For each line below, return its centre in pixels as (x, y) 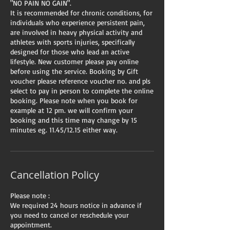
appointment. (31, 225)
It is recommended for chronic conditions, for (81, 13)
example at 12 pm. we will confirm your (72, 110)
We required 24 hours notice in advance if (76, 205)
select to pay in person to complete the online (82, 91)
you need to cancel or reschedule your (70, 215)
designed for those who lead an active (70, 52)
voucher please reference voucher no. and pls (80, 81)
